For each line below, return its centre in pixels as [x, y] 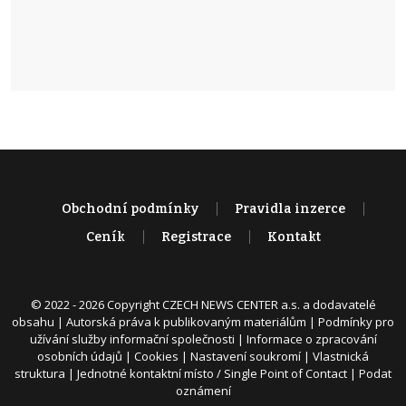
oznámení [203, 391]
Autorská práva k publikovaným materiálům [186, 322]
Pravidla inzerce [290, 209]
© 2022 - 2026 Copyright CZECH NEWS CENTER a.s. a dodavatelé [203, 305]
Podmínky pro [356, 322]
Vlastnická [341, 357]
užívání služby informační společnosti [132, 339]
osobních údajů [80, 357]
